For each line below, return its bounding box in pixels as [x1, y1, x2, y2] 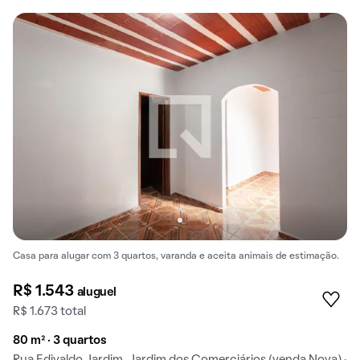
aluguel [76, 287, 117, 299]
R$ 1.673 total [13, 306, 86, 318]
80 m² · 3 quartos [13, 335, 107, 347]
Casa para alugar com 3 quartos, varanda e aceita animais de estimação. [13, 252, 339, 261]
